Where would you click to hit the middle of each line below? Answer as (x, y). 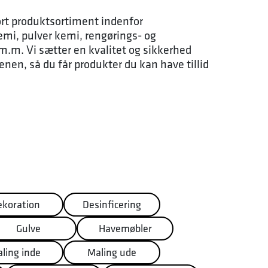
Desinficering (112, 204)
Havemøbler (125, 228)
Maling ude (112, 252)
